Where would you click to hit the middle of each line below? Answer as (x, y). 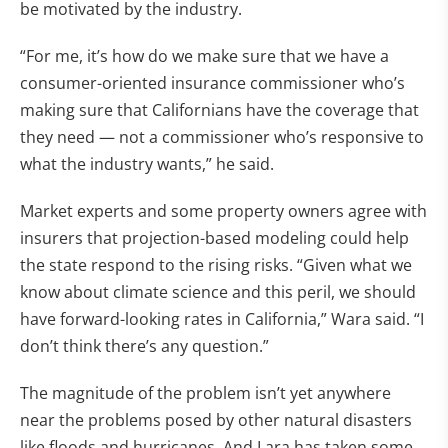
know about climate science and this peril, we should (218, 292)
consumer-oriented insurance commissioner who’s (212, 83)
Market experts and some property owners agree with (223, 211)
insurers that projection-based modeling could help (214, 238)
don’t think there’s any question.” (144, 346)
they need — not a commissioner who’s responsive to (222, 137)
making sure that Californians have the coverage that (219, 110)
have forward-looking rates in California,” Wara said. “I (222, 319)
